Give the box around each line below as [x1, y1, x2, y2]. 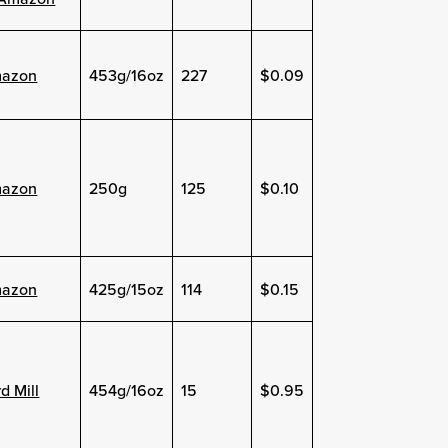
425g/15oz [89, 277, 165, 300]
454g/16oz [89, 378, 165, 401]
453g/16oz [89, 63, 165, 86]
